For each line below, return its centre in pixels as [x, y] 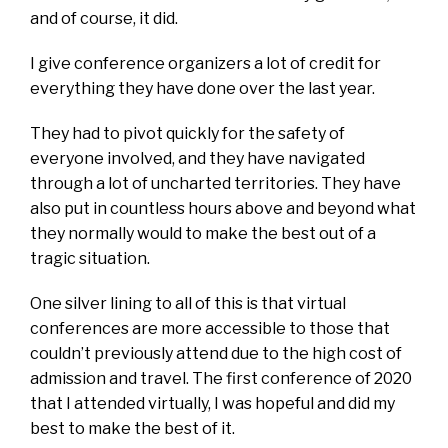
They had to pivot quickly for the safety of [187, 133]
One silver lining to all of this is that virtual [188, 303]
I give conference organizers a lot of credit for [205, 63]
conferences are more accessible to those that [210, 328]
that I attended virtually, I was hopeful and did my [212, 403]
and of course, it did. [105, 18]
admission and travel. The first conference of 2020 [221, 378]
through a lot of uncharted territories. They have [215, 183]
